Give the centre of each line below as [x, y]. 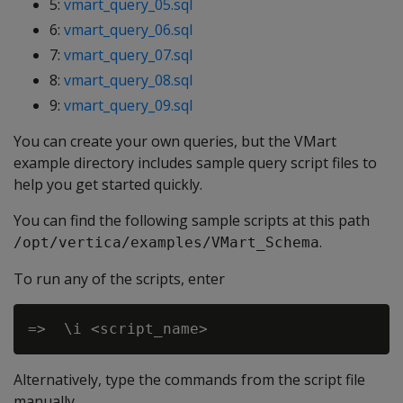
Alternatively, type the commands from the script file [189, 380]
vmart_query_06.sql [128, 30]
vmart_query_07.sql [128, 55]
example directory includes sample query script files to [195, 163]
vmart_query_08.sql [128, 80]
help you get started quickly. [108, 184]
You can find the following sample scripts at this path [192, 220]
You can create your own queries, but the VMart [175, 141]
